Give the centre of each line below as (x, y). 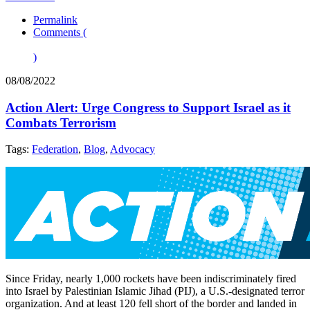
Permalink (55, 19)
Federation (55, 149)
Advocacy (133, 149)
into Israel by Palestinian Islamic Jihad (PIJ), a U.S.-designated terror (155, 291)
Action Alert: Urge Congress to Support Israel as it (148, 107)
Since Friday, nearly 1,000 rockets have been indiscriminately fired (151, 279)
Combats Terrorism (61, 122)
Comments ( (60, 32)
